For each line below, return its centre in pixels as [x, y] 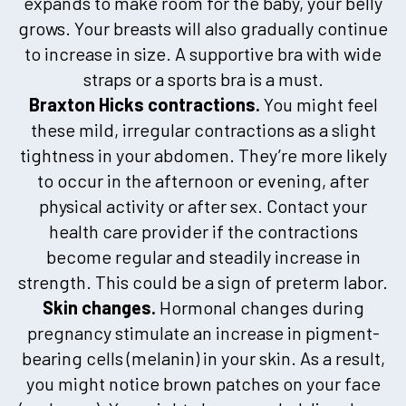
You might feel [319, 104]
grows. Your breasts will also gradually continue [203, 28]
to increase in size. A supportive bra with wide [203, 53]
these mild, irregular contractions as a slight [203, 129]
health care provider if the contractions [203, 231]
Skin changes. [99, 307]
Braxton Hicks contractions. [144, 104]
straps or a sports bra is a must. [203, 78]
